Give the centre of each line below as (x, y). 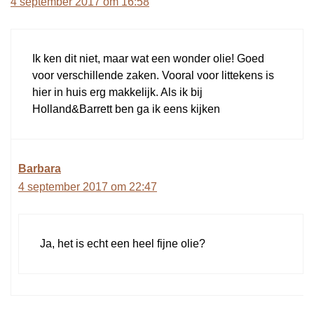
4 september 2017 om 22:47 (88, 187)
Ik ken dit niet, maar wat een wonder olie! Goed (148, 59)
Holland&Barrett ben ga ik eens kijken (126, 109)
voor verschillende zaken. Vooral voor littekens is (153, 76)
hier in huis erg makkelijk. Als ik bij (117, 93)
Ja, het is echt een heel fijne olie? (123, 244)
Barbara (40, 169)
